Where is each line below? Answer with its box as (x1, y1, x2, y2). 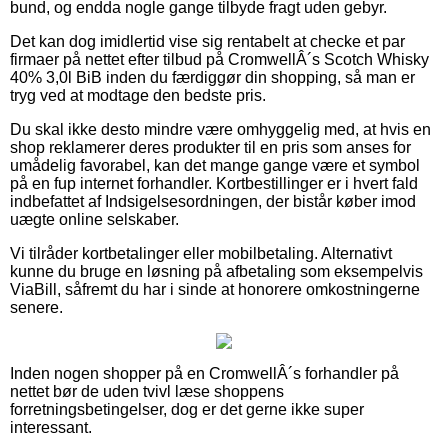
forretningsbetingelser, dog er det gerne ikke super (10, 400, 364, 418)
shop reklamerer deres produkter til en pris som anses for (10, 138, 411, 156)
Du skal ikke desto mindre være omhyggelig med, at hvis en (10, 120, 431, 138)
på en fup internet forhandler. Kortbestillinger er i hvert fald (10, 174, 418, 192)
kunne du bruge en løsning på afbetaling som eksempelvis (10, 262, 423, 280)
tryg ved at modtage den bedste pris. (10, 86, 266, 104)
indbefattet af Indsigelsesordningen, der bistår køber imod (10, 192, 416, 210)
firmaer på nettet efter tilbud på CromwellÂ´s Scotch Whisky (10, 50, 429, 68)
